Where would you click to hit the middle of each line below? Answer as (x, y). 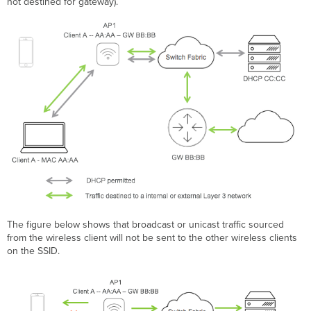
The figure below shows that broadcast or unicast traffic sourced (146, 224)
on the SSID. (35, 251)
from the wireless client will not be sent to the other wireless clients (152, 237)
